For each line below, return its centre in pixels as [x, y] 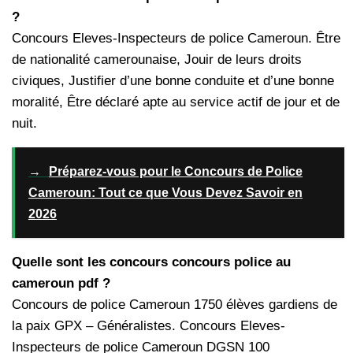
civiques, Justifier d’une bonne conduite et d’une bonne [173, 81]
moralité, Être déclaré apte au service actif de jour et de [176, 102]
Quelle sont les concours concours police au [151, 262]
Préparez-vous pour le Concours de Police [175, 172]
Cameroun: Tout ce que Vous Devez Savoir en [165, 193]
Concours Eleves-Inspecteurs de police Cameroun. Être [176, 39]
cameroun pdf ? [61, 284]
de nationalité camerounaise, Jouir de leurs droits [157, 60]
